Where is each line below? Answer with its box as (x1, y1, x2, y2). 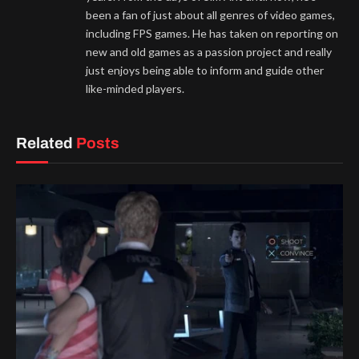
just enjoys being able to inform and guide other (86, 63, 324, 77)
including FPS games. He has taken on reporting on (86, 26, 338, 40)
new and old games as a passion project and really (86, 44, 332, 58)
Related (16, 134, 76, 151)
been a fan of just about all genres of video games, (86, 7, 335, 22)
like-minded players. (86, 81, 184, 95)
